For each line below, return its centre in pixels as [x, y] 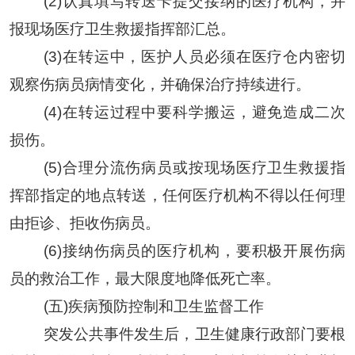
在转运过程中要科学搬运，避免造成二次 [204, 112]
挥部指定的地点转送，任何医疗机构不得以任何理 [177, 195]
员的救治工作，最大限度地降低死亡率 [137, 278]
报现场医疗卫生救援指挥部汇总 [115, 29]
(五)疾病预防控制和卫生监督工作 [153, 306]
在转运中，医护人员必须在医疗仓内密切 [204, 56]
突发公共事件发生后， [119, 334]
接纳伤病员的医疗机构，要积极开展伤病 [204, 250]
